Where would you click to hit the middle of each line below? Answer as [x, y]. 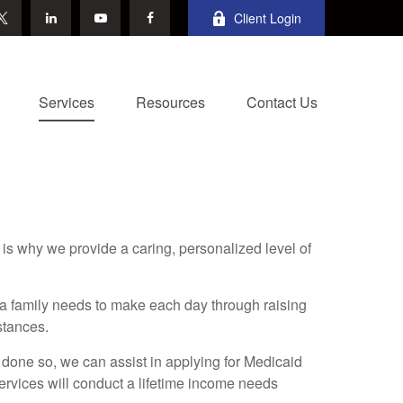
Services [67, 102]
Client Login [268, 18]
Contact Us [282, 102]
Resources [170, 102]
